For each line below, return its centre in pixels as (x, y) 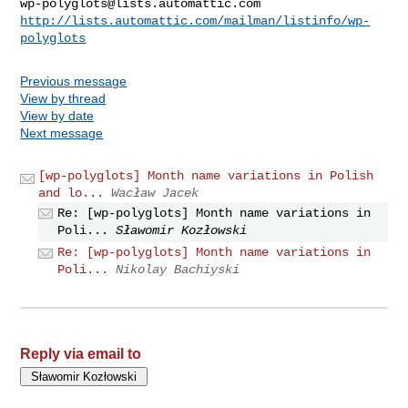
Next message (62, 133)
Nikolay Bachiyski (178, 270)
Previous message (74, 81)
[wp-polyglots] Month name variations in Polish (206, 175)
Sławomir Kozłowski (182, 230)
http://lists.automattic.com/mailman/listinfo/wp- (195, 20)
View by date (57, 115)
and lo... (71, 193)
